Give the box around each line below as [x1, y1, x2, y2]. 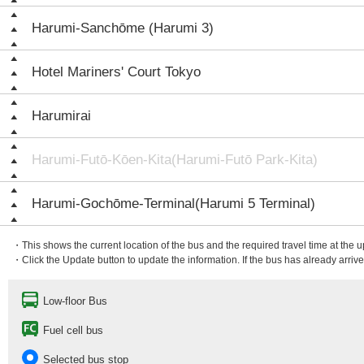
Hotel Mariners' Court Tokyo [32, 64, 201, 80]
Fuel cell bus [43, 324, 103, 336]
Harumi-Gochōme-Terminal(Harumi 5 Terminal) [32, 196, 315, 211]
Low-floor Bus [43, 295, 107, 307]
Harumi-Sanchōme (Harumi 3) [32, 20, 214, 36]
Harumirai [32, 108, 91, 123]
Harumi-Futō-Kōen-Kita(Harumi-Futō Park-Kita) [32, 152, 318, 167]
